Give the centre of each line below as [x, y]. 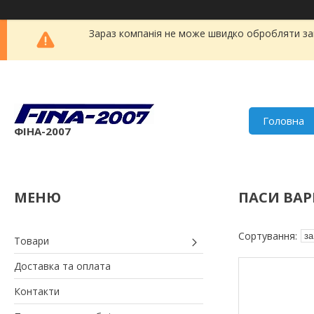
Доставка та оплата [62, 266]
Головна [284, 121]
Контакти [37, 291]
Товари [32, 240]
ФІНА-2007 [42, 131]
